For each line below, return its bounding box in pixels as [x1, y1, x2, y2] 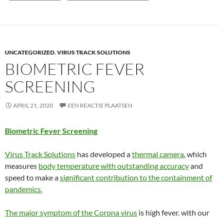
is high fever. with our [137, 208, 209, 217]
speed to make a [5, 173, 60, 182]
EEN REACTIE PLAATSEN [68, 102, 132, 109]
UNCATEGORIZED [5, 49, 54, 56]
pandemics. [5, 184, 42, 194]
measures [5, 161, 38, 170]
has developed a [75, 149, 132, 159]
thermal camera [132, 149, 184, 159]
